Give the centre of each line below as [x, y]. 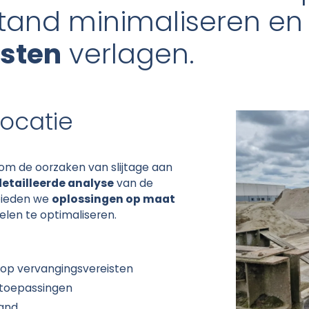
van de [133, 185]
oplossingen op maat [113, 200]
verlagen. [128, 57]
